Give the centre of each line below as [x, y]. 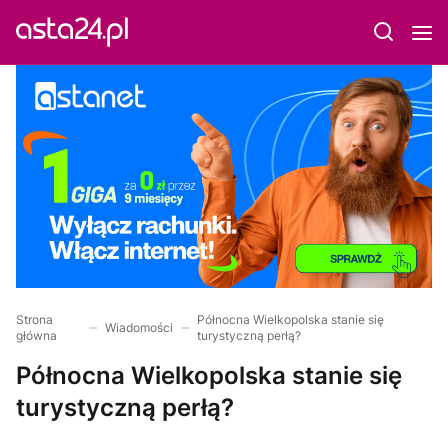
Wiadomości [138, 327]
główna [36, 335]
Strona [34, 319]
